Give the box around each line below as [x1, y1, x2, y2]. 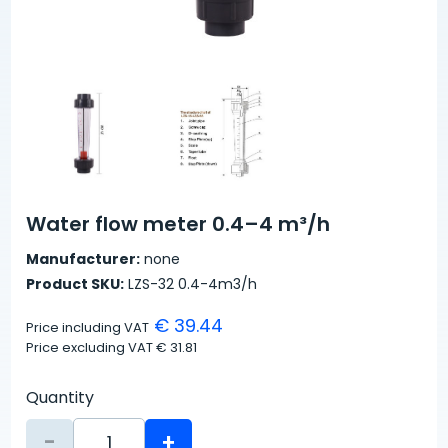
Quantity [26, 386, 95, 410]
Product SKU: [26, 274, 125, 295]
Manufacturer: [26, 249, 141, 270]
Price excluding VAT [26, 338, 157, 358]
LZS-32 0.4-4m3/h [124, 274, 258, 295]
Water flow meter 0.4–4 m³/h [26, 210, 331, 239]
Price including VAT [26, 318, 150, 338]
